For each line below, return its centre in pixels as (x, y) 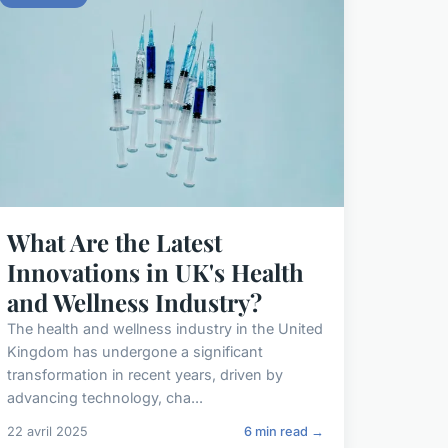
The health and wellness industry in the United (164, 329)
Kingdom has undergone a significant (134, 352)
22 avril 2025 (47, 432)
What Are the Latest (114, 242)
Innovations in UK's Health (155, 272)
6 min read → (283, 432)
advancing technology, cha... (104, 398)
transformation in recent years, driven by (144, 375)
